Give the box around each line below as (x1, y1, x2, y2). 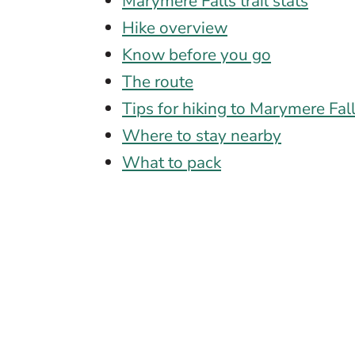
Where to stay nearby (122, 124, 282, 147)
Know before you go (122, 43, 272, 66)
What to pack (122, 151, 222, 174)
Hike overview (122, 16, 228, 39)
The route (122, 70, 194, 93)
